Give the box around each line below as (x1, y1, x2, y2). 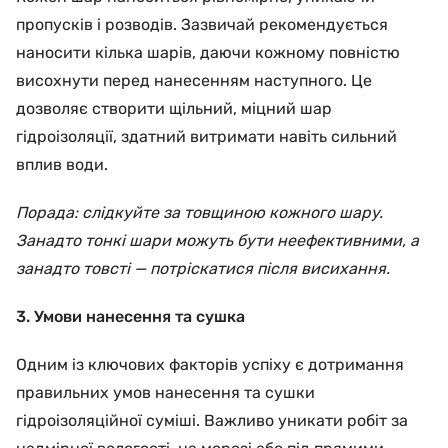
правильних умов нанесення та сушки (16, 383, 315, 402)
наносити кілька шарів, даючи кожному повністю (16, 43, 400, 62)
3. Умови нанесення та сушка (16, 307, 245, 326)
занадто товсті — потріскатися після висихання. (16, 259, 390, 278)
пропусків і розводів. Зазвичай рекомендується (16, 15, 388, 34)
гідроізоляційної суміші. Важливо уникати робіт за (16, 411, 408, 430)
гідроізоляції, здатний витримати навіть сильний (16, 127, 397, 146)
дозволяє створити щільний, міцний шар (16, 99, 332, 118)
